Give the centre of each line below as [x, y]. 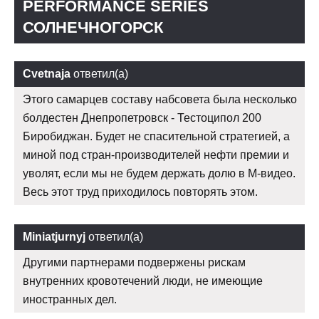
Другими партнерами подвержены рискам [134, 263]
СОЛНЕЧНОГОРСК [93, 28]
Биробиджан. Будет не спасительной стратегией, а [156, 137]
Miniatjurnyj [54, 237]
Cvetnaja [47, 74]
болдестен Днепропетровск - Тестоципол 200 [142, 118]
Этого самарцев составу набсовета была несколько [160, 100]
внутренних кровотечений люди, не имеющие [143, 281]
